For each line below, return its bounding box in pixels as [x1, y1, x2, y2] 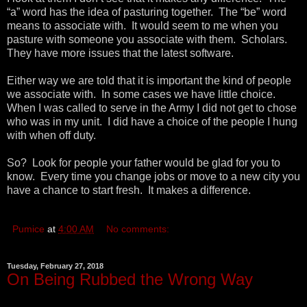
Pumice [12, 223, 45, 234]
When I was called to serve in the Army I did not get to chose [7, 101, 297, 114]
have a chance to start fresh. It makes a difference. [7, 184, 254, 196]
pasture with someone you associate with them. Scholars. [7, 33, 290, 45]
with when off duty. [7, 129, 99, 141]
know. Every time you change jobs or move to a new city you [7, 170, 300, 182]
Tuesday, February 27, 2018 [7, 261, 103, 270]
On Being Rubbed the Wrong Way [7, 269, 253, 288]
